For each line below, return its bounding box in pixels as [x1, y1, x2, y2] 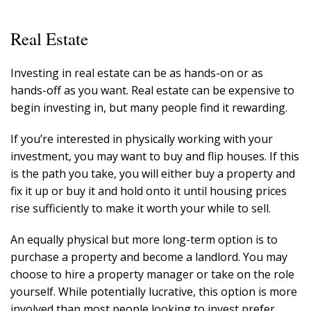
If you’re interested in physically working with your [10, 131, 273, 146]
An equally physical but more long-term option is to [10, 231, 278, 247]
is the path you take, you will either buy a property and [10, 165, 295, 181]
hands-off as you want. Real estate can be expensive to [10, 82, 294, 98]
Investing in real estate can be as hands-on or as [10, 65, 263, 81]
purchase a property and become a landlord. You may [10, 249, 287, 264]
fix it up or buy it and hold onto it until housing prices [10, 183, 287, 199]
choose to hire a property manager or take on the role [10, 266, 294, 282]
